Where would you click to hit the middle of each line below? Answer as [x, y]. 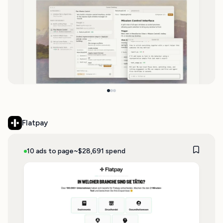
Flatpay [35, 123]
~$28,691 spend [99, 151]
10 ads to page [50, 151]
